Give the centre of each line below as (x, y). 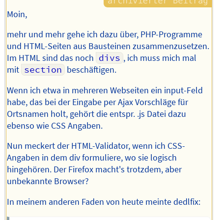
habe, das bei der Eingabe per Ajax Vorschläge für (98, 102)
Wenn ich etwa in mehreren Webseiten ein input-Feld (105, 90)
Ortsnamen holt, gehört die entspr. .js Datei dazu (97, 114)
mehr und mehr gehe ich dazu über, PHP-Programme (105, 35)
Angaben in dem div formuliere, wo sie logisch (92, 158)
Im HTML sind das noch (52, 58)
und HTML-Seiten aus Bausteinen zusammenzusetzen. (108, 46)
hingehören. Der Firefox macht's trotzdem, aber (95, 170)
